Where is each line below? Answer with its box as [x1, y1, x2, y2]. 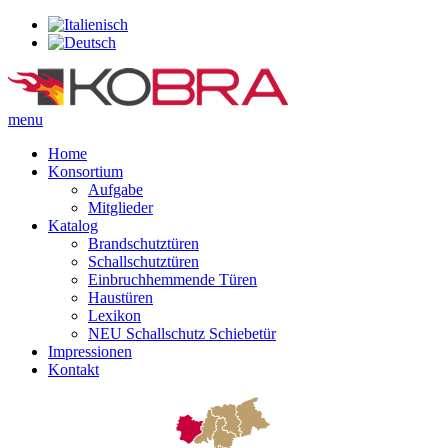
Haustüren [88, 289, 153, 306]
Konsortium [48, 163, 123, 180]
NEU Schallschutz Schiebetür [88, 325, 276, 342]
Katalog [48, 217, 98, 234]
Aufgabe [88, 181, 143, 198]
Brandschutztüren [88, 235, 199, 252]
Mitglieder [88, 199, 153, 216]
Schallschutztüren [88, 253, 199, 270]
